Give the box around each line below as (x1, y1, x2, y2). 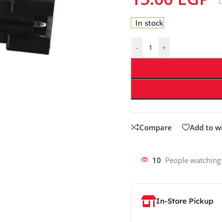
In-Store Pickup (156, 196, 214, 206)
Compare (139, 122, 172, 132)
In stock (135, 17, 164, 28)
